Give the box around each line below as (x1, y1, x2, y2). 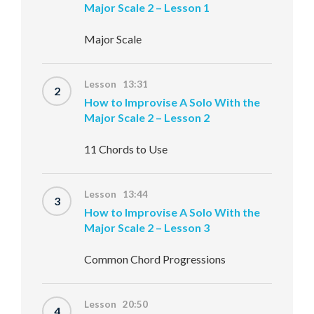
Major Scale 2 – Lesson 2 (84, 111, 210, 124)
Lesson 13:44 (84, 189, 148, 200)
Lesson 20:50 (84, 299, 148, 310)
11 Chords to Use (84, 142, 168, 156)
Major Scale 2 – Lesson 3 (84, 221, 210, 234)
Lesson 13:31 (84, 78, 148, 90)
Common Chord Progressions (84, 252, 226, 266)
